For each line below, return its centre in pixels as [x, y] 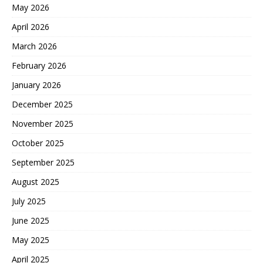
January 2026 [36, 85]
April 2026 [31, 26]
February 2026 [39, 65]
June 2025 [31, 220]
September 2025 [43, 162]
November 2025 [43, 123]
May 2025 [31, 240]
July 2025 [29, 201]
